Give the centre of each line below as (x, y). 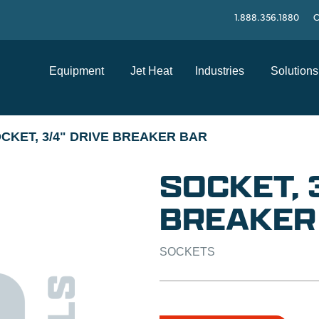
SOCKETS (187, 252)
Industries (220, 71)
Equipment (77, 71)
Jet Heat (151, 71)
